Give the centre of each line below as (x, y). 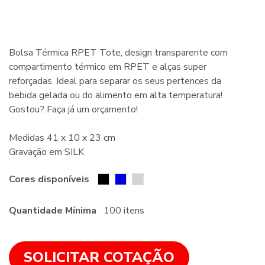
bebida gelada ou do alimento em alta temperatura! (116, 95)
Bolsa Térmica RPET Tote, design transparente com (118, 53)
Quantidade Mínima (53, 211)
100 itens (120, 211)
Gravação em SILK (46, 152)
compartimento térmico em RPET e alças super (108, 67)
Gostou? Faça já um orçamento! (73, 109)
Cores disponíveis (49, 179)
